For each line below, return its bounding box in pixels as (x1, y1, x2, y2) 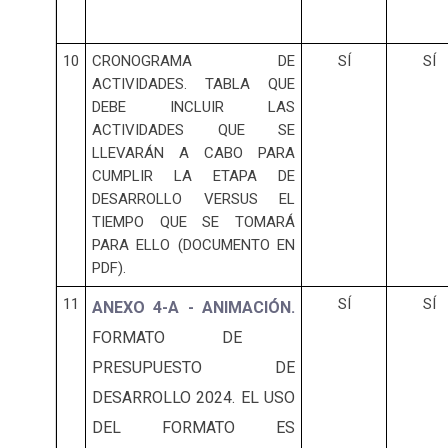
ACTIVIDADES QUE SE (92, 121, 295, 140)
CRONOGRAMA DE (92, 52, 295, 71)
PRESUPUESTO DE (92, 358, 295, 378)
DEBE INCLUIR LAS (92, 98, 295, 117)
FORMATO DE (92, 328, 242, 348)
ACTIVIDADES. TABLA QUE (92, 75, 295, 94)
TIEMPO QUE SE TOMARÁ (92, 213, 295, 232)
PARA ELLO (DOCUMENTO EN (92, 236, 295, 255)
